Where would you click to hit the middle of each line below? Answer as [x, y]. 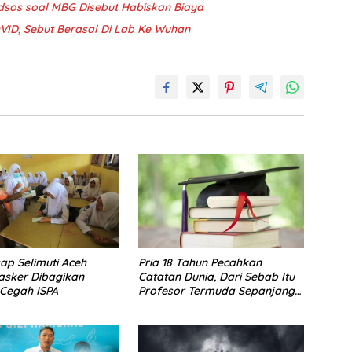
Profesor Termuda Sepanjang [216, 291]
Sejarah [158, 305]
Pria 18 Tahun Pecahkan [200, 263]
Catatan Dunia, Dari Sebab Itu [216, 277]
